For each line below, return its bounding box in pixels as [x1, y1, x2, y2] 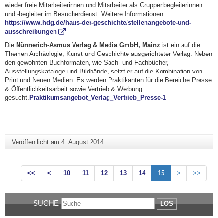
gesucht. [5, 94, 29, 102]
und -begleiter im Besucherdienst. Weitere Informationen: [5, 10, 165, 18]
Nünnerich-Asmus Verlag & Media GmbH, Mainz [16, 41, 160, 49]
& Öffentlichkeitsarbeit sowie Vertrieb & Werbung [5, 85, 142, 93]
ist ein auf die [160, 41, 200, 49]
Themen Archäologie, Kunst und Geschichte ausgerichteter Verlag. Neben [5, 50, 212, 58]
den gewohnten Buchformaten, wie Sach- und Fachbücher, [5, 59, 169, 67]
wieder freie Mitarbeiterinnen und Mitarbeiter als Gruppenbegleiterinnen [5, 1, 202, 9]
